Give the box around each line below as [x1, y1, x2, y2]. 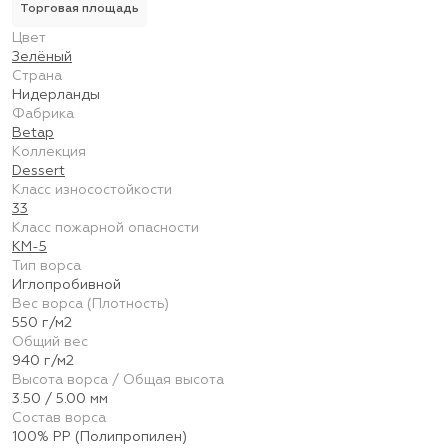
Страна [12, 69, 62, 83]
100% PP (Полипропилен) [12, 430, 187, 444]
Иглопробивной [12, 278, 121, 292]
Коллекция [12, 145, 86, 159]
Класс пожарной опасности [12, 221, 199, 235]
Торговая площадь [20, 3, 139, 15]
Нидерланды [12, 88, 100, 102]
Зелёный [12, 50, 72, 64]
